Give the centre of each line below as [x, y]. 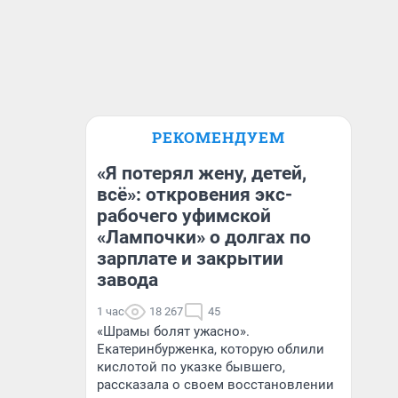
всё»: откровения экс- [195, 195]
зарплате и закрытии [190, 259]
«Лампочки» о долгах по [204, 237]
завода [127, 280]
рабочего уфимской [184, 216]
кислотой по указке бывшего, [191, 367]
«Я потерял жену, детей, [202, 173]
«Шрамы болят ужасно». [173, 331]
